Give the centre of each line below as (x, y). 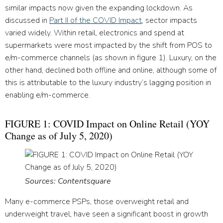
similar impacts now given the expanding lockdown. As (99, 8)
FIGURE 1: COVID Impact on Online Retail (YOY (107, 123)
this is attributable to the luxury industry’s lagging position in (108, 82)
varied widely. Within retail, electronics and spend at (95, 33)
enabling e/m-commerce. (48, 95)
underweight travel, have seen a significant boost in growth (107, 214)
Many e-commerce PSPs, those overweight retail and (97, 201)
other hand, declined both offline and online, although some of (111, 70)
